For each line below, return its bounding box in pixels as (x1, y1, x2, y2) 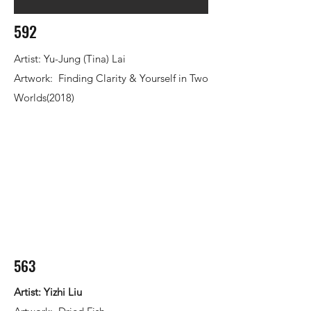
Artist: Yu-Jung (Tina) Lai (14, 52, 126, 65)
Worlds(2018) (14, 91, 74, 104)
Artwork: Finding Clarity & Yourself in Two (14, 72, 208, 85)
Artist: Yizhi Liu (14, 285, 85, 299)
